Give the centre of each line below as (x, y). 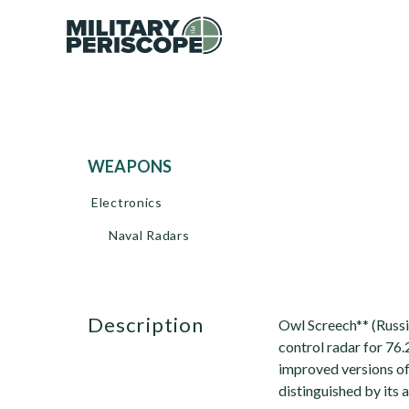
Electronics (127, 202)
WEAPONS (139, 166)
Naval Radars (149, 235)
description (154, 325)
